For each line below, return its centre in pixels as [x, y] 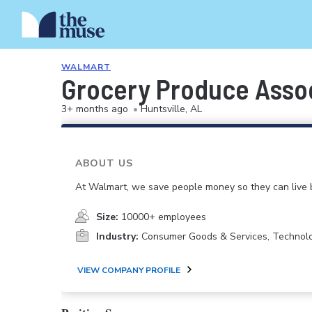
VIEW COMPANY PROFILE [129, 270]
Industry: [117, 237]
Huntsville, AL [171, 109]
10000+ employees [164, 217]
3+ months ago [95, 109]
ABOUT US [104, 163]
